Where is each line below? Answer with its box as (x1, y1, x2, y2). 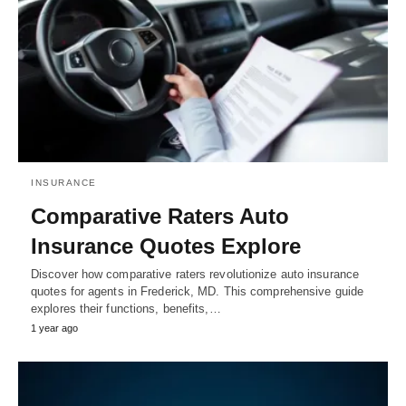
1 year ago (31, 323, 78, 334)
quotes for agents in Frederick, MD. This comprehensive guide (31, 285, 364, 299)
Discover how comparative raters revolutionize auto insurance (31, 267, 360, 282)
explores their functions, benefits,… (31, 302, 221, 316)
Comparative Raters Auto (31, 204, 289, 229)
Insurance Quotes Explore (31, 234, 301, 259)
